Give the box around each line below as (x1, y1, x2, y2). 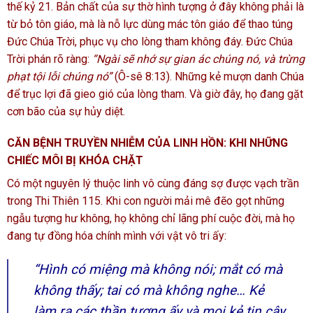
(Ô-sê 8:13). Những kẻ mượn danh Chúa (112, 69, 304, 83)
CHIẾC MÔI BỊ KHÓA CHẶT (7, 154, 143, 168)
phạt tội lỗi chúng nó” (7, 69, 112, 83)
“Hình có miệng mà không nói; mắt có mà (34, 261, 282, 278)
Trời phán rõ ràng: (7, 52, 92, 66)
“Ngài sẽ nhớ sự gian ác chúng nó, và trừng (92, 52, 305, 66)
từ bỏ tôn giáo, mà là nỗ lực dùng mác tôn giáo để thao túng (7, 17, 293, 31)
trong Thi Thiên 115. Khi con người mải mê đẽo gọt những (7, 194, 284, 208)
